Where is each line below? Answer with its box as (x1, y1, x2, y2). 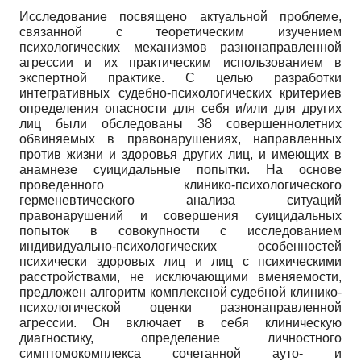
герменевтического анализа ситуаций (19, 193, 342, 208)
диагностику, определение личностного (19, 331, 342, 346)
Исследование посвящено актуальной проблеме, (19, 10, 342, 24)
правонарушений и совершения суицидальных (19, 209, 342, 223)
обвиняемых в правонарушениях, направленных (19, 132, 342, 147)
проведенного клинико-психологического (19, 178, 342, 193)
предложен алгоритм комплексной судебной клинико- (19, 285, 342, 300)
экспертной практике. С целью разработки (19, 71, 342, 85)
